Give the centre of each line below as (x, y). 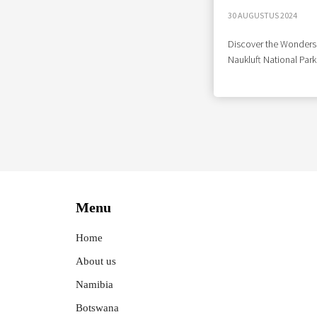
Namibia (94, 284)
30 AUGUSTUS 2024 (263, 15)
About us (96, 261)
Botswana (97, 308)
